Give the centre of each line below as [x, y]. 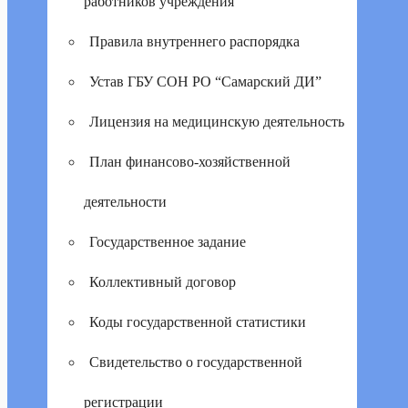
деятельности [125, 202]
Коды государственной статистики [198, 322]
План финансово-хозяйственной [190, 162]
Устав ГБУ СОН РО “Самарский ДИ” [205, 82]
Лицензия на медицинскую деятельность [217, 122]
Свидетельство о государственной [196, 362]
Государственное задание [168, 242]
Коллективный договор [163, 282]
